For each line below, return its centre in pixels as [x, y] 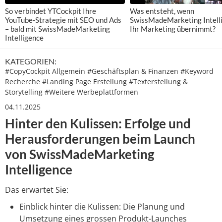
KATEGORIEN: [31, 61]
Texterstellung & [161, 82]
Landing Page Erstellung [88, 82]
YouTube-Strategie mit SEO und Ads [63, 20]
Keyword [199, 71]
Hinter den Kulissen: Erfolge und [98, 123]
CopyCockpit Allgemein [48, 71]
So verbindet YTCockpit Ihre [51, 11]
